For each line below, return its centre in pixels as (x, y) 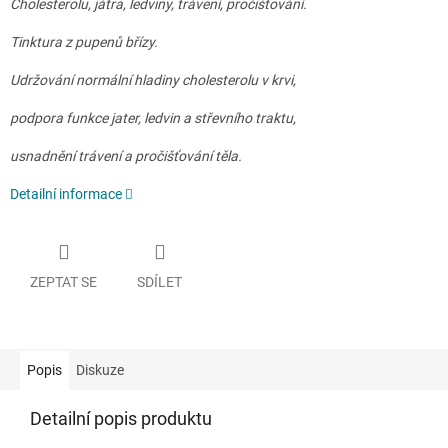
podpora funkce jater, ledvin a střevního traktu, (153, 118)
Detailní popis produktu (121, 418)
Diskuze (100, 369)
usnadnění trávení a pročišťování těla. (126, 156)
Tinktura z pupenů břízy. (84, 42)
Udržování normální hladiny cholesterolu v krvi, (153, 80)
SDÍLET (159, 281)
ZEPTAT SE (63, 281)
